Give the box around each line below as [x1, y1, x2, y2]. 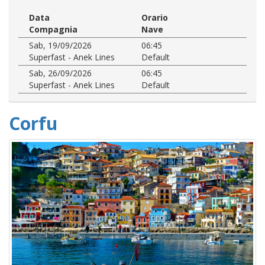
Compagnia [29, 23, 77, 35]
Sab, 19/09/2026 [29, 39, 92, 51]
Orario [141, 11, 168, 23]
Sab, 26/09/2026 [29, 67, 92, 79]
